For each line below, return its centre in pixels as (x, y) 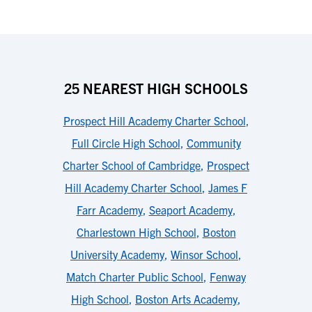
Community (213, 143)
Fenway (228, 276)
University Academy (117, 254)
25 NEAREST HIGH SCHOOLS (156, 88)
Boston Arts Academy (186, 299)
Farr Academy (109, 210)
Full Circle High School (126, 143)
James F (228, 187)
